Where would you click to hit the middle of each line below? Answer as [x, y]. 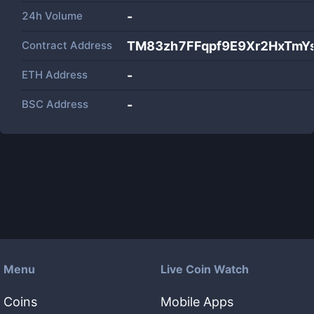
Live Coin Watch [205, 269]
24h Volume [52, 16]
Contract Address [67, 45]
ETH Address [55, 75]
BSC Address [55, 104]
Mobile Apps [197, 302]
